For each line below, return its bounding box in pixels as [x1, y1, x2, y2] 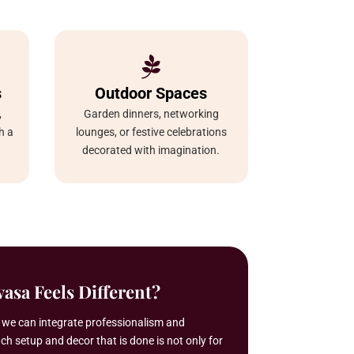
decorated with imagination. [82, 143, 220, 156]
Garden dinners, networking [83, 107, 219, 120]
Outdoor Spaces [95, 83, 208, 103]
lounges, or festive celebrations [75, 125, 227, 138]
